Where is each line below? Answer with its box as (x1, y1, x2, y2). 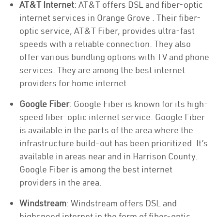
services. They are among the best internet (19, 64, 185, 76)
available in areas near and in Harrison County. (19, 151, 198, 162)
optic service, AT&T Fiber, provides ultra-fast (19, 25, 195, 36)
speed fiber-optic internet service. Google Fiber (19, 111, 205, 123)
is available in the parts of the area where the (19, 124, 193, 136)
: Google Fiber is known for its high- (69, 98, 208, 109)
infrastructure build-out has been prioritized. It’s (19, 138, 208, 149)
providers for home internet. (19, 77, 129, 89)
